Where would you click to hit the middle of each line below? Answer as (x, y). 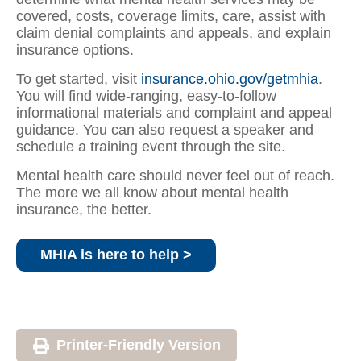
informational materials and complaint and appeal (174, 113)
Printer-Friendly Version (139, 345)
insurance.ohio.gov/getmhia (230, 79)
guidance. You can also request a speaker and (165, 130)
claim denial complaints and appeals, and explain (174, 33)
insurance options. (75, 50)
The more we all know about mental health (152, 193)
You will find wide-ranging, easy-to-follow (146, 96)
